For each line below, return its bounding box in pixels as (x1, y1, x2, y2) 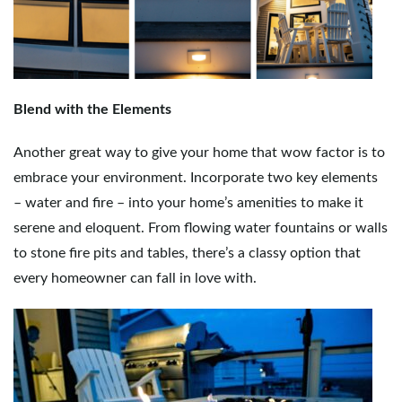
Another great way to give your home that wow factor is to (13, 145, 385, 160)
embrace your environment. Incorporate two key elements (13, 170, 378, 185)
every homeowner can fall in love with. (13, 271, 257, 285)
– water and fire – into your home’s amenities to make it (13, 196, 363, 210)
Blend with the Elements (13, 102, 171, 117)
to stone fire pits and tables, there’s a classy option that (13, 246, 361, 260)
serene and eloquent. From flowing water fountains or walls (13, 221, 388, 235)
